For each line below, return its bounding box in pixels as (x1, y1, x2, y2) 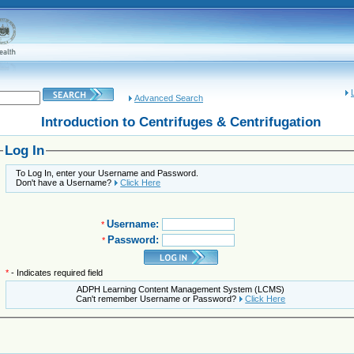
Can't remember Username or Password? (76, 293, 239, 303)
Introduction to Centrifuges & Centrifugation (41, 115, 321, 130)
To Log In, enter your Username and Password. (16, 168, 199, 178)
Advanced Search (134, 93, 203, 103)
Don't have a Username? (16, 177, 115, 187)
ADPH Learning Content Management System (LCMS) (77, 284, 285, 294)
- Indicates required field (11, 267, 104, 277)
